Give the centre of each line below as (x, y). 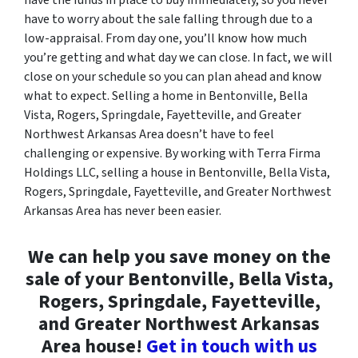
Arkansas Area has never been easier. (123, 211)
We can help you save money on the (179, 257)
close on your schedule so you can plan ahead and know (173, 76)
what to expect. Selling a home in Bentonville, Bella (166, 95)
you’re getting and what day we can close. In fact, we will (178, 57)
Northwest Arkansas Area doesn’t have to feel (149, 134)
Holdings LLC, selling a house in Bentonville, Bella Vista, (177, 172)
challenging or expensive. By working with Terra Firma (172, 153)
